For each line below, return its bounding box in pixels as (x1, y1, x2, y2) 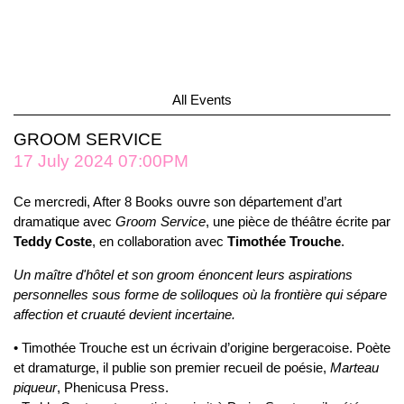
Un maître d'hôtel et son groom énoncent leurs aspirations (14, 267, 353, 282)
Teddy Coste (14, 234, 92, 249)
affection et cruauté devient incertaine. (14, 307, 235, 322)
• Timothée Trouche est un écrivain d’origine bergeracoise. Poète (14, 340, 390, 355)
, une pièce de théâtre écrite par (206, 214, 390, 229)
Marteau (330, 360, 379, 375)
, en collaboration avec (92, 234, 227, 249)
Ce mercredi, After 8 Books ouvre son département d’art (14, 194, 342, 209)
